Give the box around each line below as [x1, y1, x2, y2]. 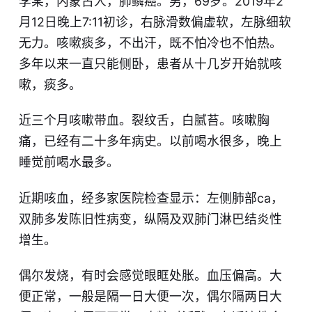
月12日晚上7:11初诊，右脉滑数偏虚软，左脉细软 [18, 15, 291, 30]
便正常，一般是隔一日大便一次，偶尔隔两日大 [18, 288, 282, 304]
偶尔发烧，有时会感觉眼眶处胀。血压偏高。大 [18, 267, 282, 283]
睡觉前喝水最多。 [18, 155, 119, 170]
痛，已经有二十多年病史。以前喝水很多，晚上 [18, 134, 282, 149]
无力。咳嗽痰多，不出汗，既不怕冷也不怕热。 [18, 36, 282, 51]
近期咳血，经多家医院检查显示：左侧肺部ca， [18, 190, 283, 205]
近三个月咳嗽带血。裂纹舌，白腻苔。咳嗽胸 [18, 113, 270, 128]
